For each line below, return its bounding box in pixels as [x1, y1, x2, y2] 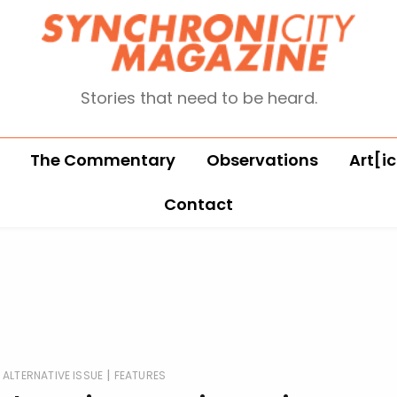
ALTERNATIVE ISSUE [3, 367, 104, 383]
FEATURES [113, 367, 167, 383]
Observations [206, 148, 318, 171]
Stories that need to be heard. [80, 86, 317, 109]
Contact [164, 192, 233, 215]
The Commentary [29, 148, 175, 171]
